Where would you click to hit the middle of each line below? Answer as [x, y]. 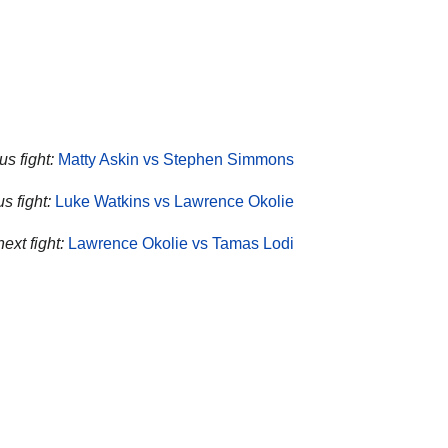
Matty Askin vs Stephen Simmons [176, 160]
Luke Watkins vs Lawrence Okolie [174, 202]
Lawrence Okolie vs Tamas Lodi [181, 243]
